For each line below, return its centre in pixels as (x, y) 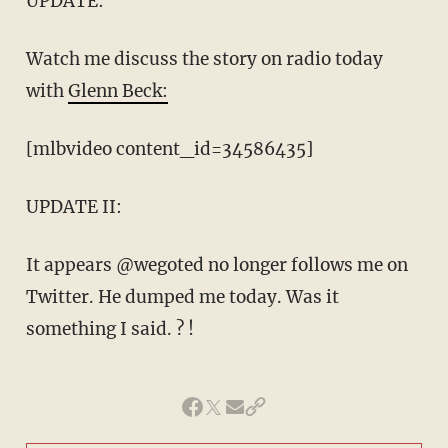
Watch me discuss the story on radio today (204, 59)
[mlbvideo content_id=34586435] (169, 149)
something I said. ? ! (109, 329)
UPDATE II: (73, 207)
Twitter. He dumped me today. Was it (182, 297)
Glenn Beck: (117, 91)
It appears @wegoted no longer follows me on (216, 265)
